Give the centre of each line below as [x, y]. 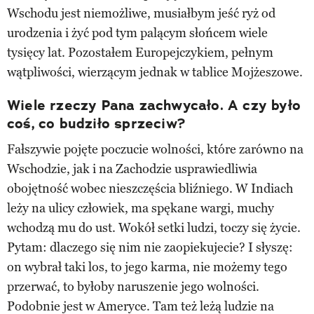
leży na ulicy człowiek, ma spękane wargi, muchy [141, 208]
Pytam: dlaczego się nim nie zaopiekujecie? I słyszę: [150, 247]
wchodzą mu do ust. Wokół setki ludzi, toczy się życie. [154, 227]
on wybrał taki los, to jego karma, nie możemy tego [147, 267]
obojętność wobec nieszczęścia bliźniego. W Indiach [150, 188]
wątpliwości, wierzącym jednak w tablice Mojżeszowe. [155, 72]
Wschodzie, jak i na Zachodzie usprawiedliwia [132, 169]
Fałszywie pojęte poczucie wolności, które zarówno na [155, 149]
